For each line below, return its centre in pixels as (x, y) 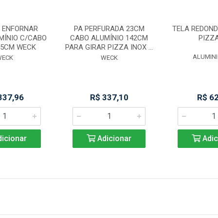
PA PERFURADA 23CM (109, 29)
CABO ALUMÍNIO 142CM (109, 38)
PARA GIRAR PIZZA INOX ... (109, 47)
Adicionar (114, 138)
